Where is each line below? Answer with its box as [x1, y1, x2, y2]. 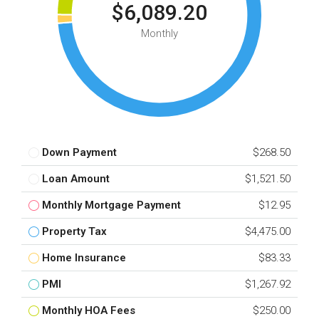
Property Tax [42, 225, 107, 238]
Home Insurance [42, 251, 126, 264]
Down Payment [42, 146, 117, 159]
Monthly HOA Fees [42, 304, 135, 317]
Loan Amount [42, 172, 110, 185]
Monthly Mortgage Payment [42, 199, 181, 211]
